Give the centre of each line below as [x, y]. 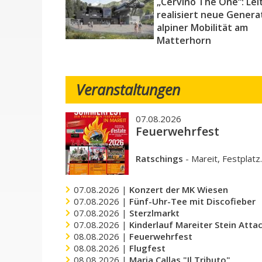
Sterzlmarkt [155, 213]
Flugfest [148, 248]
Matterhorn [184, 40]
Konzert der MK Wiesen [179, 190]
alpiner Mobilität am [202, 27]
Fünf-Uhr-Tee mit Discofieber [193, 201]
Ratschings [159, 158]
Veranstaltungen [128, 89]
